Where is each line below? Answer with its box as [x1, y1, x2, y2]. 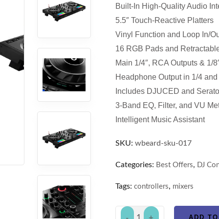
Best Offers [156, 161, 193, 169]
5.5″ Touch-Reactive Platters [115, 16, 214, 25]
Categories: [115, 161, 156, 169]
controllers [134, 183, 169, 191]
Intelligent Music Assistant [115, 115, 205, 124]
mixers [173, 183, 194, 191]
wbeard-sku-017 [135, 139, 192, 148]
